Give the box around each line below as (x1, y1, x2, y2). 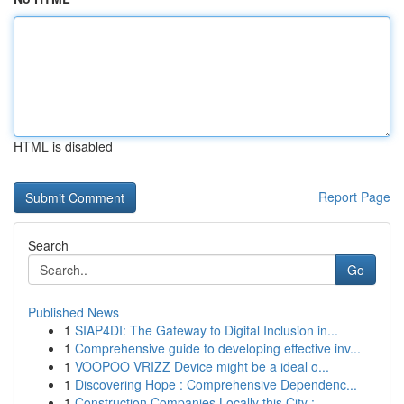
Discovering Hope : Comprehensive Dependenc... (75, 375, 357, 393)
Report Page (318, 188, 390, 206)
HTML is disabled (14, 137, 113, 155)
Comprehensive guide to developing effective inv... (75, 339, 361, 357)
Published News (28, 303, 119, 321)
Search (28, 236, 69, 254)
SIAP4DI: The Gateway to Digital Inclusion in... (75, 321, 338, 339)
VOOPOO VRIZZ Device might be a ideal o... (75, 357, 329, 375)
